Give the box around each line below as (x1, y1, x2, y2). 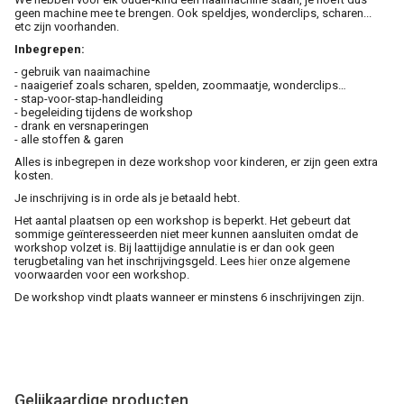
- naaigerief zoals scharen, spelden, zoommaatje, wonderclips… (14, 78, 346, 92)
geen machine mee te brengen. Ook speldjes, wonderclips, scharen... (14, 5, 372, 20)
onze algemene (267, 253, 350, 268)
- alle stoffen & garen (14, 132, 124, 146)
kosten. (14, 168, 53, 182)
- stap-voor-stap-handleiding (14, 91, 163, 106)
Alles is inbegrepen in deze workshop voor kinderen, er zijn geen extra (14, 154, 378, 169)
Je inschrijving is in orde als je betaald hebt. (14, 190, 243, 205)
